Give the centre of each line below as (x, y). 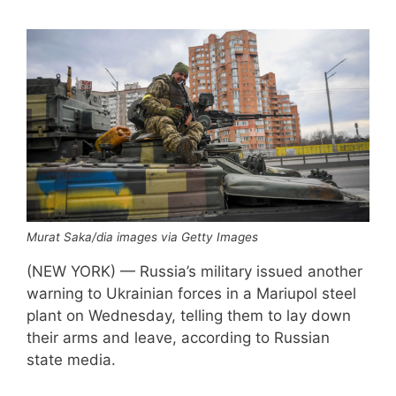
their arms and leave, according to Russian (178, 337)
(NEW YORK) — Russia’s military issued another (194, 271)
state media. (71, 359)
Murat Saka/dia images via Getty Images (142, 236)
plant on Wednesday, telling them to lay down (189, 315)
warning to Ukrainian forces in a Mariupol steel (191, 293)
